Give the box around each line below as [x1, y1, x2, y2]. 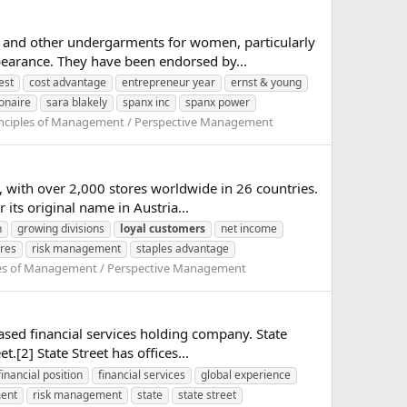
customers [149, 221, 205, 237]
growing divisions [17, 221, 104, 237]
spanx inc [123, 94, 170, 111]
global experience [201, 367, 291, 383]
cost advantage [29, 74, 106, 91]
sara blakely [46, 94, 107, 111]
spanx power [185, 94, 250, 111]
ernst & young [231, 74, 302, 91]
